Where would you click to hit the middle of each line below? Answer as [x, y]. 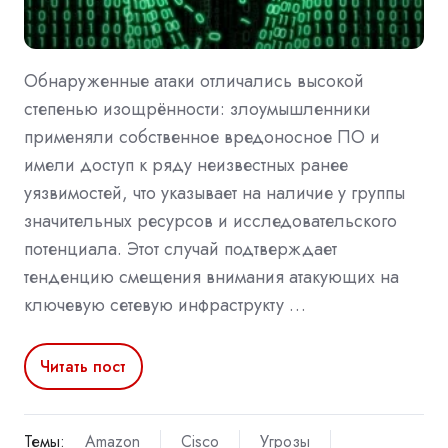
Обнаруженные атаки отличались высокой [194, 81]
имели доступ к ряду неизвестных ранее [186, 165]
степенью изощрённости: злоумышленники [197, 109]
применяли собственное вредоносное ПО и [202, 137]
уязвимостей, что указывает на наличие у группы [214, 193]
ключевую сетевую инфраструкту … [165, 305]
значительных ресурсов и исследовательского [210, 221]
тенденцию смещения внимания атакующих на [211, 277]
